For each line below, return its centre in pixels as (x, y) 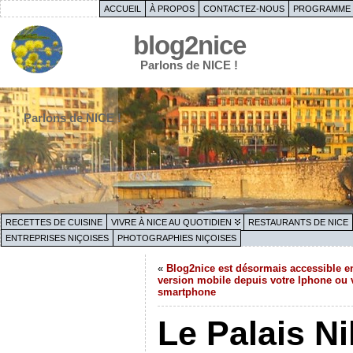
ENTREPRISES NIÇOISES (57, 238)
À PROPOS (172, 9)
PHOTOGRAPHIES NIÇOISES (177, 238)
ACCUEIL (122, 9)
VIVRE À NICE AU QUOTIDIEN (171, 222)
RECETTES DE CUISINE (54, 222)
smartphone (186, 292)
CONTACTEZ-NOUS (243, 9)
